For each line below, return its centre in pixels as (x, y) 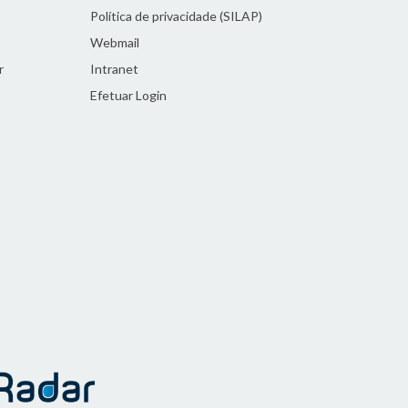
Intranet (114, 69)
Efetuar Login (128, 95)
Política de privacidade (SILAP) (176, 16)
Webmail (114, 42)
